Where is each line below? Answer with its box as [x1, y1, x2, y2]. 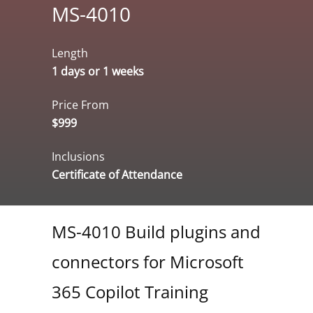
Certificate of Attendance [52, 166, 182, 182]
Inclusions [52, 148, 105, 164]
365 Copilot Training [52, 279, 208, 303]
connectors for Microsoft [52, 249, 244, 273]
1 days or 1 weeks [52, 63, 144, 79]
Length [52, 45, 88, 61]
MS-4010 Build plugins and [52, 219, 261, 243]
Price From [52, 96, 109, 112]
